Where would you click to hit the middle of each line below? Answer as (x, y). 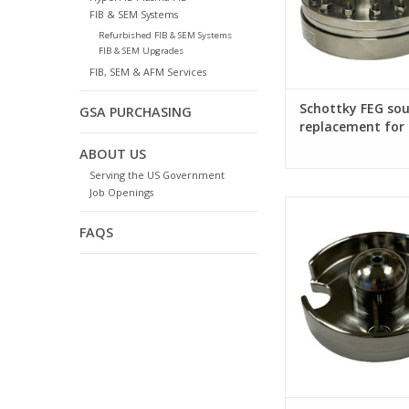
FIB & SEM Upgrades (141, 50)
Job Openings (121, 192)
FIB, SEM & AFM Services (147, 71)
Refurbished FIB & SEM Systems (165, 35)
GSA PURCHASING (136, 111)
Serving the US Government (157, 174)
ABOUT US (113, 153)
